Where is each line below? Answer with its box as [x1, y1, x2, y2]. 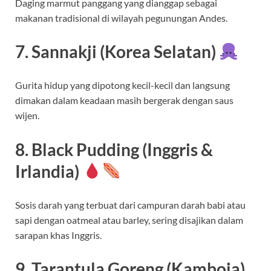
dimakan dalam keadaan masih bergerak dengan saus [15, 94, 233, 106]
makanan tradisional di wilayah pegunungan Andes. [15, 12, 227, 24]
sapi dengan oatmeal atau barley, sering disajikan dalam [15, 214, 243, 226]
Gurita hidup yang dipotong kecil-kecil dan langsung [15, 79, 230, 91]
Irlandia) [15, 160, 79, 181]
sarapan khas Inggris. [15, 229, 102, 241]
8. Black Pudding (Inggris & [15, 139, 213, 160]
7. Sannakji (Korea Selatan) [15, 41, 216, 62]
